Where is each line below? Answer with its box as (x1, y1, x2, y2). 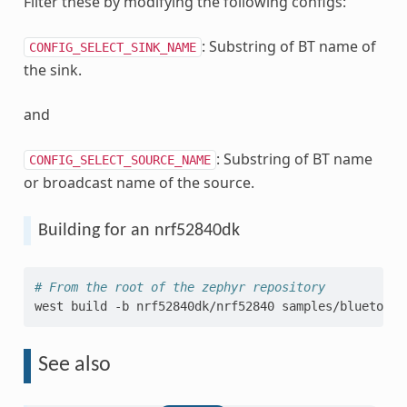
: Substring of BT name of (201, 35, 376, 56)
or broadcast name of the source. (23, 172, 254, 193)
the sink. (23, 59, 82, 80)
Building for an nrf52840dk (37, 221, 240, 240)
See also (37, 354, 111, 377)
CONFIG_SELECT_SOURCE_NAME (28, 152, 211, 167)
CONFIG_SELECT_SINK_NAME (28, 39, 196, 55)
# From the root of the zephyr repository (34, 279, 325, 294)
